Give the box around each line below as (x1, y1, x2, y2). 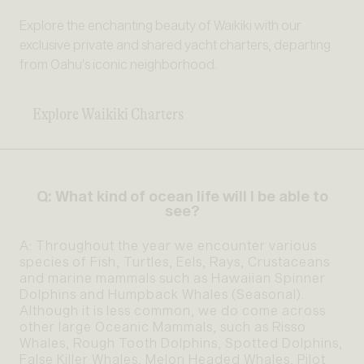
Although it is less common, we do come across (19, 302, 326, 318)
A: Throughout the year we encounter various (19, 237, 317, 253)
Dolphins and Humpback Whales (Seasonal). (19, 286, 305, 302)
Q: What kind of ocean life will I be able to (36, 187, 328, 206)
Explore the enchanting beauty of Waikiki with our (19, 17, 301, 33)
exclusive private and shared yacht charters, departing (19, 37, 331, 53)
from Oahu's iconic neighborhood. (19, 56, 217, 72)
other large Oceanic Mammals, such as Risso (19, 318, 306, 335)
